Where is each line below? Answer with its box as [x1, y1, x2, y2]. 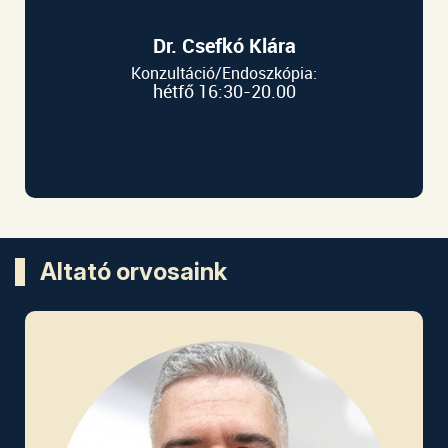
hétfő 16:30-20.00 [152, 79, 296, 103]
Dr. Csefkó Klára [152, 32, 296, 59]
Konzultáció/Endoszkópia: [131, 62, 317, 84]
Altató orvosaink [40, 257, 227, 286]
